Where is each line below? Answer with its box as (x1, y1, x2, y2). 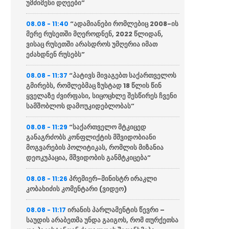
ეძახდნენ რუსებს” (26, 49, 85, 59)
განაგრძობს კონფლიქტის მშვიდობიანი (26, 132, 156, 142)
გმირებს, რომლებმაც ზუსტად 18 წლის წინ (26, 80, 162, 90)
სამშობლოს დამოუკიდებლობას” (26, 101, 135, 111)
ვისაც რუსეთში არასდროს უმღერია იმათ (26, 39, 158, 49)
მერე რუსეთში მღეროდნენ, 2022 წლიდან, (26, 29, 164, 39)
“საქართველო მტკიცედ (69, 122, 147, 132)
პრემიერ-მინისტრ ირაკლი (69, 173, 157, 184)
